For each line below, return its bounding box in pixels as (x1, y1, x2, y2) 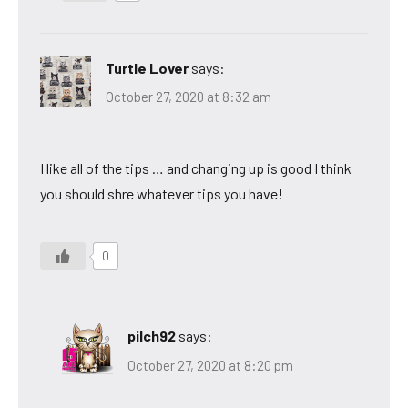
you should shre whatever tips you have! (40, 185, 283, 203)
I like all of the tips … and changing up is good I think (40, 159, 352, 178)
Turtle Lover (106, 58, 189, 76)
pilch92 (127, 327, 176, 345)
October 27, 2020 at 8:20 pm (127, 356, 293, 373)
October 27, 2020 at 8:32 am (106, 88, 271, 106)
